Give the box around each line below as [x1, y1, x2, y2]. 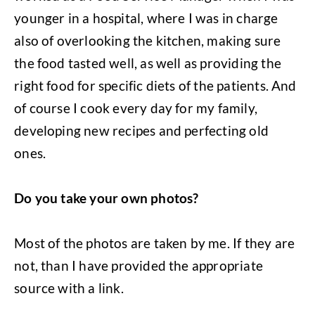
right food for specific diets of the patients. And [14, 77, 297, 94]
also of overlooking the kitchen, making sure [14, 32, 281, 49]
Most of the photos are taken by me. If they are [14, 234, 295, 251]
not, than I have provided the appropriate [14, 257, 263, 274]
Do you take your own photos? [14, 189, 199, 206]
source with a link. [14, 279, 124, 296]
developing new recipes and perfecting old [14, 122, 269, 139]
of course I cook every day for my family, [14, 99, 257, 116]
